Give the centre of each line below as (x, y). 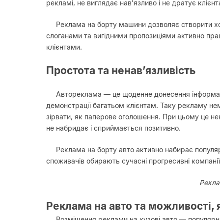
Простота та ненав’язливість (121, 70)
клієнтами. (64, 47)
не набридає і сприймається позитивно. (113, 128)
